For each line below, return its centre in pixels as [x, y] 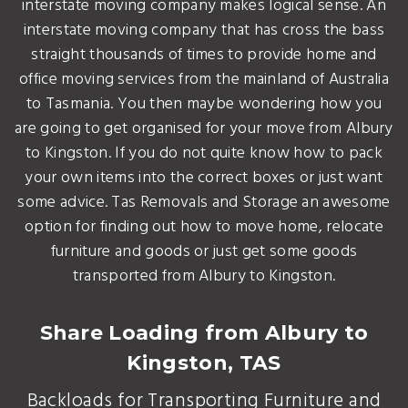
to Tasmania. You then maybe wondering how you [204, 104]
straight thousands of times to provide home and [204, 55]
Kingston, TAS [204, 362]
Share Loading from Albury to [204, 332]
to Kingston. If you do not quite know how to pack [204, 153]
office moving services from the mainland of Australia [204, 79]
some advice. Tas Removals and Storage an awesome [204, 202]
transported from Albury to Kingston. [204, 276]
